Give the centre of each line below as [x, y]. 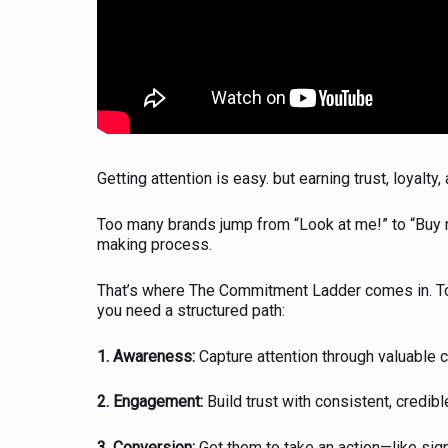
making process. [154, 244]
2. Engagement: [150, 402]
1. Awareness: [146, 356]
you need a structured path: [191, 310]
